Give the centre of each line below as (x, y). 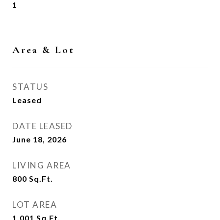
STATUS (30, 87)
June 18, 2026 (40, 139)
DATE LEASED (42, 126)
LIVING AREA (42, 165)
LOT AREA (35, 205)
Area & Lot (43, 50)
